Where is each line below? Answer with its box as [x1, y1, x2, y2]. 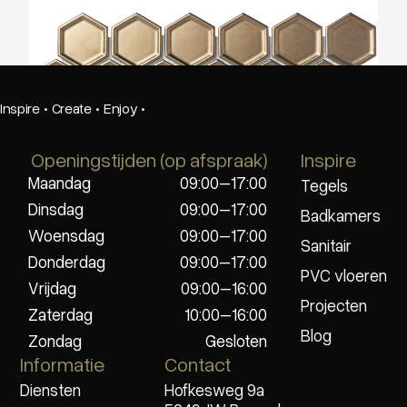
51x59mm [28, 21, 103, 43]
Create [51, 98, 92, 117]
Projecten [301, 294, 368, 315]
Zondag [27, 331, 82, 352]
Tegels [301, 174, 349, 195]
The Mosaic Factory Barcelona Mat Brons [28, 5, 344, 26]
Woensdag [27, 225, 104, 246]
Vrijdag [27, 278, 76, 299]
